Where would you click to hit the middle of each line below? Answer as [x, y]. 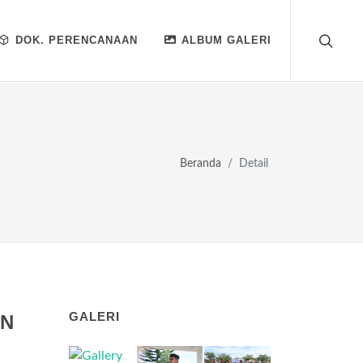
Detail [254, 162]
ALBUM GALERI [226, 40]
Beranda [201, 162]
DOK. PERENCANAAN [77, 40]
